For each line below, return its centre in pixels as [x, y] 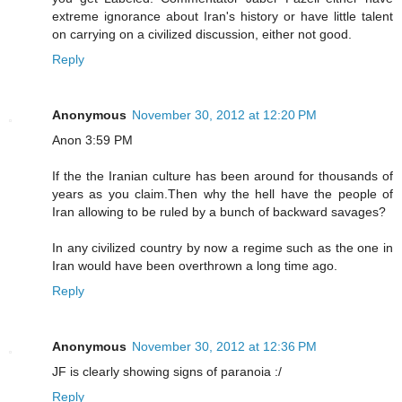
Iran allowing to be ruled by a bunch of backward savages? [219, 211]
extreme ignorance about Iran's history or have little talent [223, 16]
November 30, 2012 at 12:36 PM [224, 346]
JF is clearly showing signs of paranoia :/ [167, 371]
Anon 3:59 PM [92, 140]
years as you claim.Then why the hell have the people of [223, 193]
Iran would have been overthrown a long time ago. [195, 265]
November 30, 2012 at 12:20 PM [224, 114]
